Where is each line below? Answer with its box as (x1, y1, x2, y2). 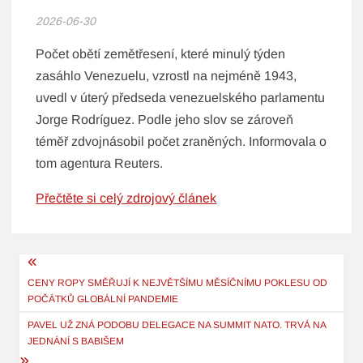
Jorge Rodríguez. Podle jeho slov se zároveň (36, 113, 294, 127)
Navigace (10, 248, 111, 284)
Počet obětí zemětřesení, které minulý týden (36, 47, 286, 62)
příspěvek (10, 301, 112, 338)
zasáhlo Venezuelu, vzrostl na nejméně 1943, (36, 69, 297, 83)
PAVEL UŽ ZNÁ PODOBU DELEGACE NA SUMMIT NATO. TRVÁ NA (28, 319, 327, 331)
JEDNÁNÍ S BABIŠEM (28, 335, 125, 348)
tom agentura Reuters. (36, 156, 164, 171)
